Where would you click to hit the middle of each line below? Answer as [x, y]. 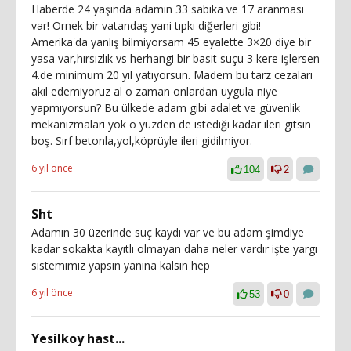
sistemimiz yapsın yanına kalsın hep [121, 265]
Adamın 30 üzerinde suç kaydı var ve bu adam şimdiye [168, 232]
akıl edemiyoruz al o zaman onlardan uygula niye [154, 91]
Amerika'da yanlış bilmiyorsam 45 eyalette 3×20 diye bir [171, 42]
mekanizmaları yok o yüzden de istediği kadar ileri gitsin [171, 124]
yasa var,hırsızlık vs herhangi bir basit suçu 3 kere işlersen [175, 58]
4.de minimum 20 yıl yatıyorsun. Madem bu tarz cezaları [172, 74]
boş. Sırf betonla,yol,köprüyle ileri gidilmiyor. [142, 140]
